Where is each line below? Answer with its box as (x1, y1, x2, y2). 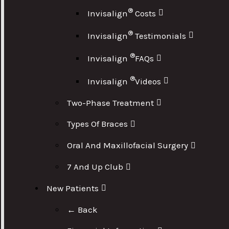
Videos (135, 76, 162, 86)
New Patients (47, 182, 99, 193)
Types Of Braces (67, 119, 128, 129)
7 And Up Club (67, 162, 124, 172)
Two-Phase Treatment (67, 97, 154, 108)
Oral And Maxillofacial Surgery (67, 140, 189, 151)
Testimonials (133, 31, 187, 41)
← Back (67, 204, 98, 215)
